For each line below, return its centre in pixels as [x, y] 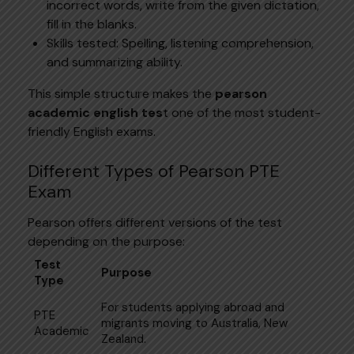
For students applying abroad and [192, 307]
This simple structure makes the [121, 93]
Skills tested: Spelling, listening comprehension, [180, 43]
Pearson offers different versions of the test [155, 222]
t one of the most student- [242, 112]
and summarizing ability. [115, 62]
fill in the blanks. [95, 24]
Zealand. [123, 339]
